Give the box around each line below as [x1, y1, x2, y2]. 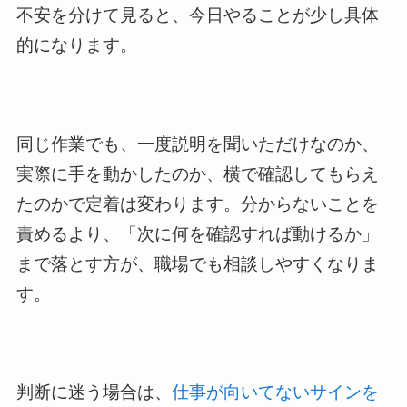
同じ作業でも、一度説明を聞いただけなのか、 [15, 134, 379, 154]
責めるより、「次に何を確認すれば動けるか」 [15, 223, 379, 243]
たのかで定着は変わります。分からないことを [15, 194, 379, 213]
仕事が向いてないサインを [171, 382, 379, 402]
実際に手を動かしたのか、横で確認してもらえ [15, 164, 379, 184]
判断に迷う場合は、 [15, 382, 172, 402]
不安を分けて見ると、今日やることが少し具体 [15, 5, 379, 25]
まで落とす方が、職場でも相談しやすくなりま [15, 253, 379, 273]
